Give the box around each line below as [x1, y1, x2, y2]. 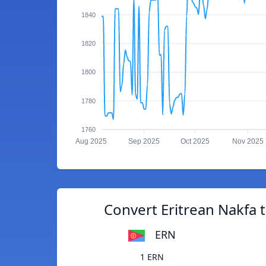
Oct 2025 [180, 137, 210, 146]
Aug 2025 [75, 137, 107, 146]
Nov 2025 [232, 137, 264, 146]
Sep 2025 [128, 137, 160, 146]
